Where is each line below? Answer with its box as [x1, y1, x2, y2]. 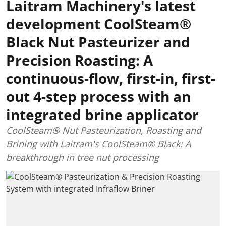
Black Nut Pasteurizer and [6, 32, 190, 51]
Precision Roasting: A [6, 50, 153, 70]
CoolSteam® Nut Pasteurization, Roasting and [6, 124, 201, 136]
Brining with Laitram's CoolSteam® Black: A [6, 138, 191, 150]
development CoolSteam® [6, 14, 191, 33]
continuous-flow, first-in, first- [6, 69, 215, 88]
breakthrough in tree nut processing [6, 151, 159, 163]
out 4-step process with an [6, 87, 191, 106]
